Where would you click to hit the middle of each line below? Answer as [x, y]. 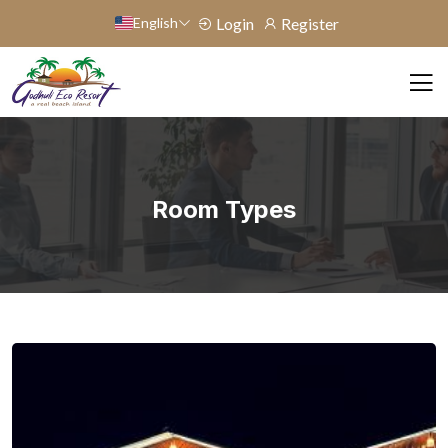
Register [308, 23]
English [155, 22]
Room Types [224, 209]
